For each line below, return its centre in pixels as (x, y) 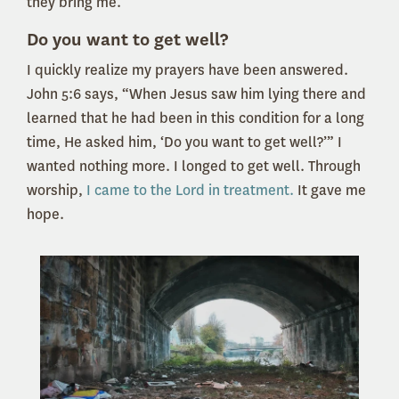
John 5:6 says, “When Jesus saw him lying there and (196, 94)
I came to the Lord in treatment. (190, 191)
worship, (57, 191)
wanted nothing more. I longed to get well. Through (194, 167)
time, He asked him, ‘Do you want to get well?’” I (184, 142)
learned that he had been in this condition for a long (195, 118)
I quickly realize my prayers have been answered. (187, 70)
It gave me (330, 191)
